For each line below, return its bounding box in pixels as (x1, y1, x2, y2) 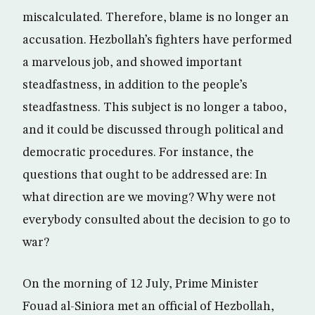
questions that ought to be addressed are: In (22, 169, 267, 181)
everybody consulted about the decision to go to (22, 214, 290, 226)
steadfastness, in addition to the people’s (22, 79, 247, 91)
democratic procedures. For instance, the (22, 146, 254, 159)
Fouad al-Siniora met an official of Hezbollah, (22, 300, 274, 313)
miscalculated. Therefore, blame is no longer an (22, 11, 289, 24)
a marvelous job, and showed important (22, 56, 242, 69)
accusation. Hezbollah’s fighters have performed (22, 34, 292, 46)
